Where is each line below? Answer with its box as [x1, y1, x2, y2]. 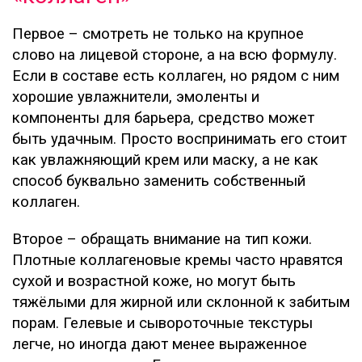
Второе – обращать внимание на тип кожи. [12, 230, 312, 249]
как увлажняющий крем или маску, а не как [12, 151, 318, 170]
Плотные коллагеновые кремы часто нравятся [12, 251, 343, 270]
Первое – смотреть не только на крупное [12, 25, 304, 44]
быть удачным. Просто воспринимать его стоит [12, 130, 347, 149]
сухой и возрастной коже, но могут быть [12, 272, 296, 291]
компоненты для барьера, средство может [12, 109, 314, 128]
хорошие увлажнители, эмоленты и [12, 88, 259, 107]
